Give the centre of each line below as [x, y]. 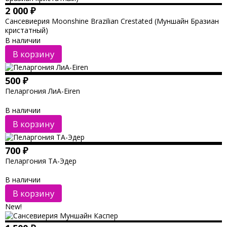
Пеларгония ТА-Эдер [41, 161]
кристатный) [26, 30]
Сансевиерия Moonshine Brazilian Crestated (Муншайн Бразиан [112, 21]
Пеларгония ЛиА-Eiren [42, 91]
